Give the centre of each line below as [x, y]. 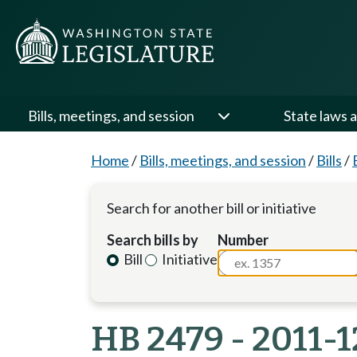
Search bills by [153, 240]
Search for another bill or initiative [212, 208]
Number [243, 240]
